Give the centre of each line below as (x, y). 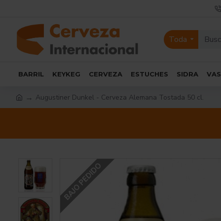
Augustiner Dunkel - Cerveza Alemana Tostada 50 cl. (120, 97)
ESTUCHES (149, 74)
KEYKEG (66, 74)
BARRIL (31, 74)
